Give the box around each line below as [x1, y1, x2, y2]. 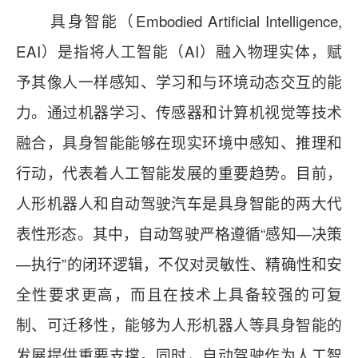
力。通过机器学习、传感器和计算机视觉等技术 [16, 101, 342, 123]
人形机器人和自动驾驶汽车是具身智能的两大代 [16, 192, 342, 214]
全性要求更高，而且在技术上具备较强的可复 [16, 283, 342, 305]
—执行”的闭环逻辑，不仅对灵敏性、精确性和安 [16, 253, 342, 275]
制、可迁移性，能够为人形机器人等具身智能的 [16, 313, 342, 336]
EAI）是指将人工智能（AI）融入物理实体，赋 [16, 40, 342, 62]
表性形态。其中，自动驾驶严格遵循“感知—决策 [16, 222, 342, 245]
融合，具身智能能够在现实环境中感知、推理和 [16, 131, 342, 153]
